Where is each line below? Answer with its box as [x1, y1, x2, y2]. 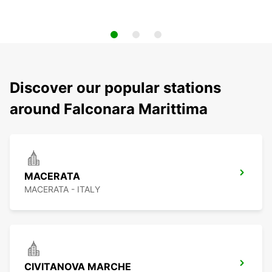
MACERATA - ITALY [24, 184, 100, 195]
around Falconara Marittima [10, 100, 208, 118]
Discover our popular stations [10, 79, 221, 97]
